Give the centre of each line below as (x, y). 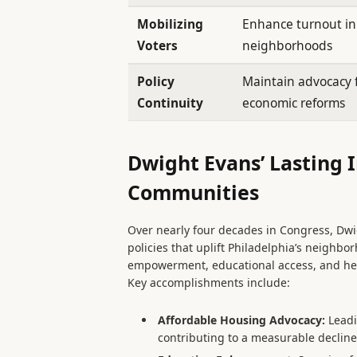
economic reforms (294, 102)
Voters (158, 45)
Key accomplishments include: (209, 283)
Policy (156, 81)
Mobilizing (171, 24)
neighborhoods (288, 45)
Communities (194, 192)
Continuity (171, 102)
